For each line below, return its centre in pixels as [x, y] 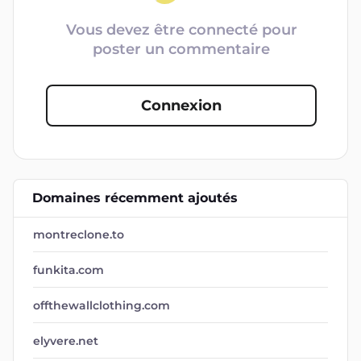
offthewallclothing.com [102, 305]
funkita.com [68, 270]
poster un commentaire [181, 49]
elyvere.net [66, 341]
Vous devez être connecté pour [181, 30]
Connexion [181, 106]
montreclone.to [79, 234]
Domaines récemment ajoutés [135, 198]
